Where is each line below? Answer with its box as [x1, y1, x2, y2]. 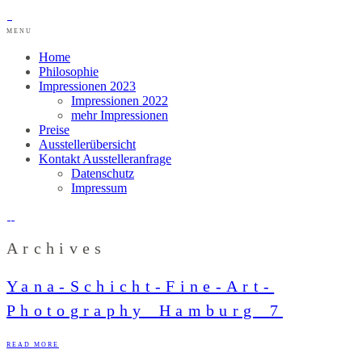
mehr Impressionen [71, 108, 168, 122]
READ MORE [6, 341, 59, 349]
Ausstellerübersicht [39, 137, 136, 151]
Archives [6, 239, 107, 257]
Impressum [71, 181, 127, 195]
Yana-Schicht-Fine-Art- [6, 276, 275, 295]
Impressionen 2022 [71, 94, 168, 107]
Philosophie [39, 65, 99, 78]
